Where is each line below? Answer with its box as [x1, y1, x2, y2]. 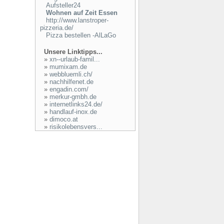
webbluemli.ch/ [49, 70, 92, 78]
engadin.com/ [49, 85, 88, 93]
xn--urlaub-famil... [49, 55, 100, 63]
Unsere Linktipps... [39, 48, 102, 55]
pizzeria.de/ [39, 24, 73, 31]
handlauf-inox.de [49, 108, 97, 115]
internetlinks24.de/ [49, 100, 102, 108]
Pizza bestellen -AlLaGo [45, 31, 116, 39]
